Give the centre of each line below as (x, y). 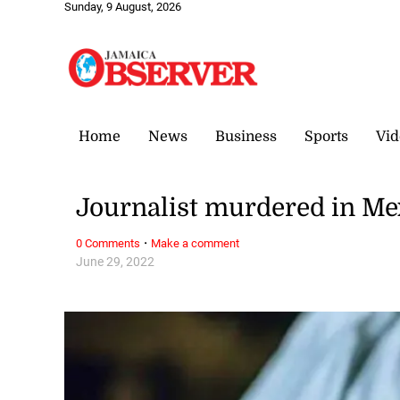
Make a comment (196, 243)
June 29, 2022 (116, 262)
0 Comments (108, 243)
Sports (326, 136)
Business (246, 136)
